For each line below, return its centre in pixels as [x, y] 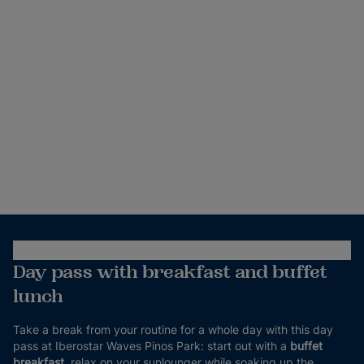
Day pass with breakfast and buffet [170, 272]
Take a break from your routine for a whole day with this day [173, 329]
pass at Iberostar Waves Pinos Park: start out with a [152, 346]
